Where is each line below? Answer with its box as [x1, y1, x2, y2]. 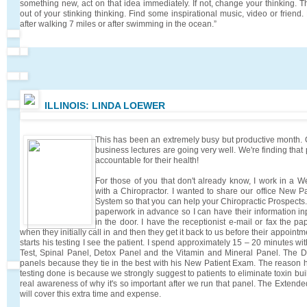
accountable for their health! [95, 155, 199, 165]
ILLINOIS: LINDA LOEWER [45, 99, 165, 111]
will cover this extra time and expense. [20, 288, 161, 299]
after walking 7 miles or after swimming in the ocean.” [20, 19, 217, 29]
